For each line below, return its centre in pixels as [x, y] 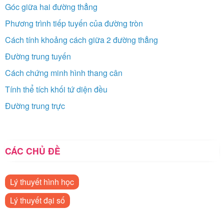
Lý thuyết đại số [37, 200]
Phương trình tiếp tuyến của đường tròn [74, 23]
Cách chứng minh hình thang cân [64, 73]
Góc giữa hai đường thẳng [51, 7]
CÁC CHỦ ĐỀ [33, 151]
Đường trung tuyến [38, 56]
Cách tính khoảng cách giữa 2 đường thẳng [81, 40]
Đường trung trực [35, 106]
